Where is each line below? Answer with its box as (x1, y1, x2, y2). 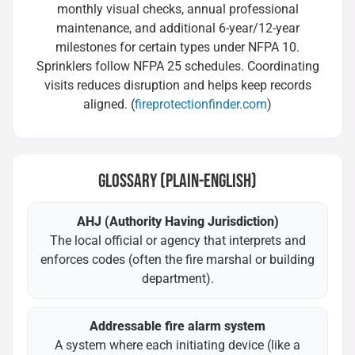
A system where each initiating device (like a (55, 338, 300, 353)
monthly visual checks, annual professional (56, 2, 299, 17)
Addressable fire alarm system (90, 319, 265, 334)
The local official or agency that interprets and (49, 233, 306, 248)
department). (141, 271, 214, 286)
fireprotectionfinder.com (135, 97, 267, 112)
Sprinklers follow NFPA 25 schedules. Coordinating (36, 59, 319, 74)
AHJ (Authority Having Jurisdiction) (76, 214, 279, 229)
